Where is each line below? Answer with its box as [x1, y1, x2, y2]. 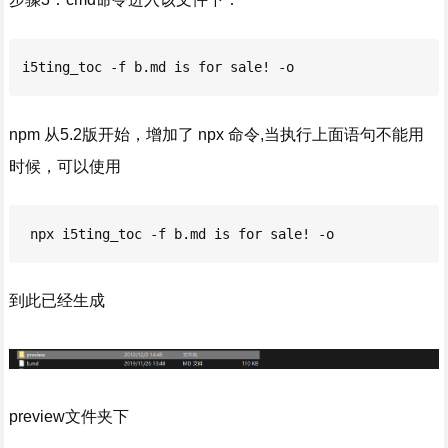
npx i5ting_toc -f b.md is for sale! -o [21, 225, 334, 242]
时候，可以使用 [8, 157, 121, 175]
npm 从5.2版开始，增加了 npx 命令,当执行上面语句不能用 [8, 125, 424, 143]
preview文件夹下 [8, 408, 129, 426]
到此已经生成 [8, 291, 105, 309]
